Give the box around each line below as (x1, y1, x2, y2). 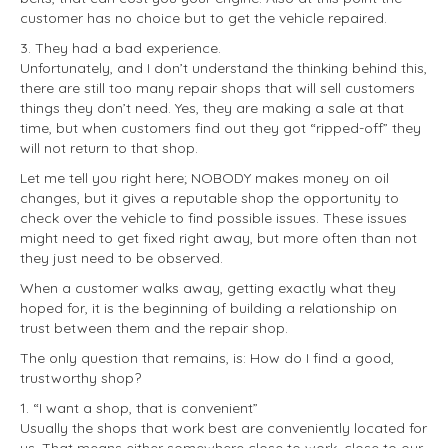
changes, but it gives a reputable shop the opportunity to (20, 189, 399, 207)
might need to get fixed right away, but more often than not (20, 229, 417, 247)
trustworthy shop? (20, 369, 141, 387)
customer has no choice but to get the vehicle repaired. (20, 9, 387, 27)
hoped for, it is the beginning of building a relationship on (20, 299, 397, 317)
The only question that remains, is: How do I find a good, (20, 349, 394, 367)
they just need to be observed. (20, 249, 223, 267)
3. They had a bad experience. (20, 39, 221, 57)
